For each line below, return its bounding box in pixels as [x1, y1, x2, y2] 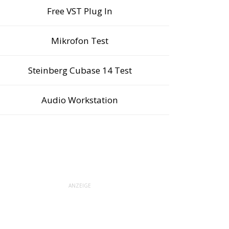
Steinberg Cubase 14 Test [28, 64, 132, 76]
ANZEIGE [68, 181, 91, 189]
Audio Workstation [41, 94, 118, 106]
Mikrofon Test [51, 35, 108, 47]
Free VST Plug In [47, 5, 112, 17]
